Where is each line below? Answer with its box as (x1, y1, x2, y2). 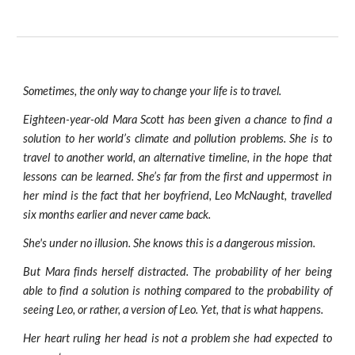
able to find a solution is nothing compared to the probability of (23, 284, 332, 297)
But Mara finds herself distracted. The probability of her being (23, 265, 332, 278)
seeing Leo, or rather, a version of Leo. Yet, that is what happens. (23, 303, 324, 316)
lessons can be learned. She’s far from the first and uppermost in (23, 170, 332, 183)
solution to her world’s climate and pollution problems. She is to (23, 132, 332, 145)
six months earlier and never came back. (23, 208, 212, 221)
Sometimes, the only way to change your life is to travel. (23, 84, 282, 97)
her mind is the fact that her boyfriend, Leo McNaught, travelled (23, 189, 332, 202)
